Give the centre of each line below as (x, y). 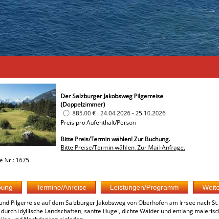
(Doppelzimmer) (83, 104)
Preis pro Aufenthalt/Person (98, 122)
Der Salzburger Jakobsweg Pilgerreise (112, 96)
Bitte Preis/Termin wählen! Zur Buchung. (115, 139)
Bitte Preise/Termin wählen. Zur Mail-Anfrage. (123, 147)
